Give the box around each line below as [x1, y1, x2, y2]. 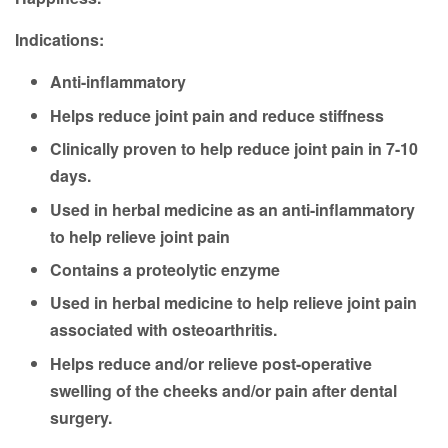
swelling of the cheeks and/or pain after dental [50, 378, 397, 402]
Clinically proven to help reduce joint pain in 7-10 [50, 137, 418, 161]
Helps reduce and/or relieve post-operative [50, 351, 372, 375]
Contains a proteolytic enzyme [50, 257, 280, 281]
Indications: [15, 28, 104, 52]
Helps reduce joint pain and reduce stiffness [50, 103, 384, 127]
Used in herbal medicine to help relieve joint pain [50, 291, 417, 315]
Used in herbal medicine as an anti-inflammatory [50, 197, 415, 221]
